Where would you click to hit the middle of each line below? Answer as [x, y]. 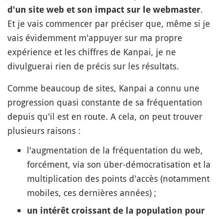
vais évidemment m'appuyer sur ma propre [95, 38]
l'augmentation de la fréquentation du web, [115, 150]
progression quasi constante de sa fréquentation [105, 102]
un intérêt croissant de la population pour [116, 210]
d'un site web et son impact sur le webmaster [104, 10]
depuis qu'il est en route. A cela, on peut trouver [105, 116]
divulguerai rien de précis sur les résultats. [93, 66]
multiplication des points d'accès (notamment [118, 178]
